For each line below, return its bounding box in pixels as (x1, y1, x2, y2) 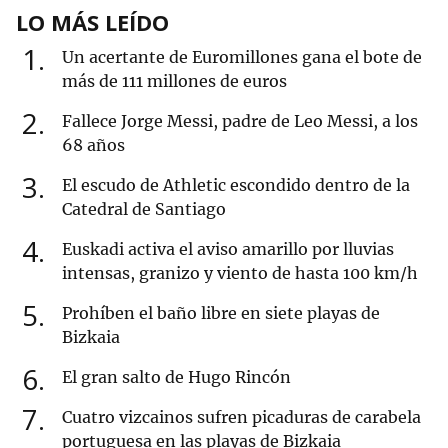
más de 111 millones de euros (62, 71, 287, 92)
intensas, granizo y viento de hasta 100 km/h (62, 263, 418, 284)
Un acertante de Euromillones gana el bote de (62, 47, 422, 68)
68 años (62, 135, 125, 156)
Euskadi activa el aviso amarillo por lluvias (62, 239, 394, 260)
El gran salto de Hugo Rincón (62, 367, 291, 388)
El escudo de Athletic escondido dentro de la (62, 175, 410, 196)
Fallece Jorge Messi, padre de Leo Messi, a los (62, 111, 418, 132)
